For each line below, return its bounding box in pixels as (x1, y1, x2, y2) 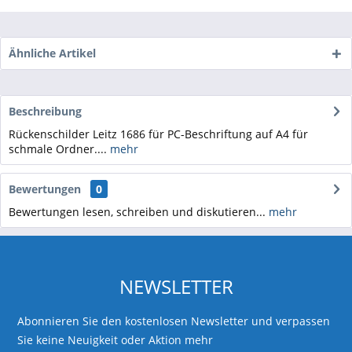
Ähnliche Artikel (9, 46, 96, 60)
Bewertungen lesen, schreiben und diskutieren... (9, 204, 266, 219)
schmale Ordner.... (9, 141, 107, 156)
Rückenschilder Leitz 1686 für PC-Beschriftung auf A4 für (9, 126, 308, 141)
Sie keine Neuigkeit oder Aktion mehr (17, 332, 214, 347)
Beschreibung (9, 104, 82, 119)
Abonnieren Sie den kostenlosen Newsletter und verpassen (17, 313, 331, 328)
